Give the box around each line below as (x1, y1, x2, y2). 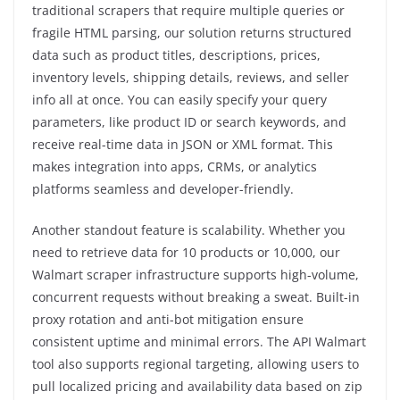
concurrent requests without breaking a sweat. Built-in (32, 287, 360, 305)
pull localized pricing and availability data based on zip (32, 377, 362, 395)
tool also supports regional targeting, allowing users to (32, 354, 359, 372)
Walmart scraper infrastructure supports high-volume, (32, 265, 359, 283)
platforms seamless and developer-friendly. (32, 179, 294, 197)
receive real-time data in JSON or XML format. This (32, 135, 333, 153)
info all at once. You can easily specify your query (32, 90, 327, 108)
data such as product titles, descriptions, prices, (32, 46, 321, 63)
